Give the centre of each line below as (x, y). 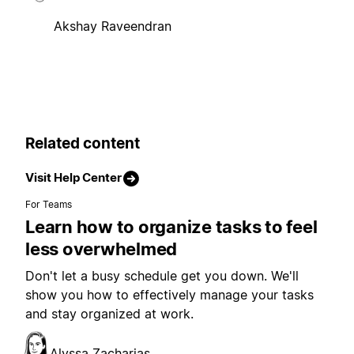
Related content (83, 144)
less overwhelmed (101, 249)
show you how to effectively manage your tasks (169, 294)
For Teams (49, 204)
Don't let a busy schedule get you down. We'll (162, 275)
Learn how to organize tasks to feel (171, 226)
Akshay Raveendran (113, 26)
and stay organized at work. (109, 313)
